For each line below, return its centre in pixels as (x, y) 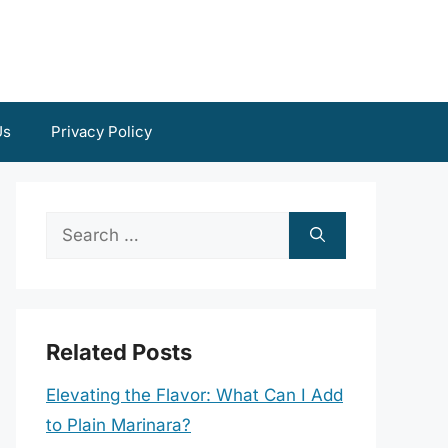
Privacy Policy (101, 131)
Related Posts (119, 352)
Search (73, 226)
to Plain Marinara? (118, 425)
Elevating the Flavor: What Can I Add (194, 395)
